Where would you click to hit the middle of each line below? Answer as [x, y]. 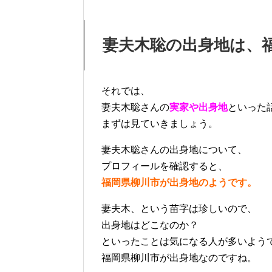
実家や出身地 [199, 107]
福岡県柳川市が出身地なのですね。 [179, 257]
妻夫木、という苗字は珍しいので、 [179, 208]
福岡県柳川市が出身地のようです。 [179, 182]
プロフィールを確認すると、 [165, 166]
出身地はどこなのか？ [150, 225]
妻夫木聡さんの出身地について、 [174, 149]
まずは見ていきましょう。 [160, 123]
